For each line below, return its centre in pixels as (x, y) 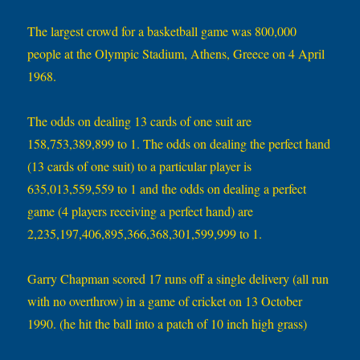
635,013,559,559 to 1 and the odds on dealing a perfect (167, 189)
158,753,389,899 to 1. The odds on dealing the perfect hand (179, 144)
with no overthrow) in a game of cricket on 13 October (165, 301)
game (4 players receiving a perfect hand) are (141, 211)
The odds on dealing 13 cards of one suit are (140, 121)
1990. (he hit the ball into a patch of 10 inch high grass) (168, 324)
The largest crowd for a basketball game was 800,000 (162, 31)
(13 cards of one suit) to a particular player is (140, 166)
